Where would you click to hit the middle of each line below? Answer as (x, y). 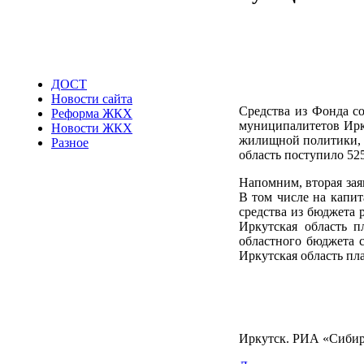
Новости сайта (92, 99)
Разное (70, 143)
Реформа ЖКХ (92, 113)
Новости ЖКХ (92, 128)
